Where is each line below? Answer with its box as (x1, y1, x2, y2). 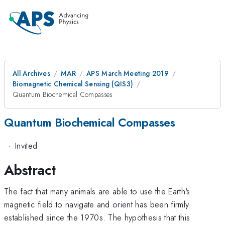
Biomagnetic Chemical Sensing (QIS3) (13, 79, 134, 89)
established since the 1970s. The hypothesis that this (4, 211, 190, 223)
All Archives (13, 68, 50, 78)
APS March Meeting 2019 (86, 68, 169, 78)
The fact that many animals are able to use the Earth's (4, 185, 190, 197)
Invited (15, 140, 38, 152)
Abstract (4, 159, 56, 180)
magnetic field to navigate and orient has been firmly (4, 198, 189, 210)
